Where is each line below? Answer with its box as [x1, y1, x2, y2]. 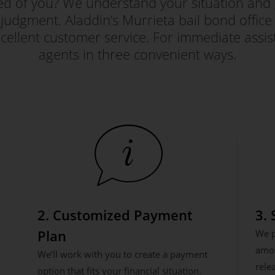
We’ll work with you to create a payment [37, 248, 207, 260]
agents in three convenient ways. [39, 45, 236, 63]
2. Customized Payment [37, 206, 193, 224]
